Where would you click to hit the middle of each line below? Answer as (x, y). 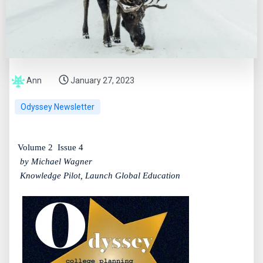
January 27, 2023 (102, 80)
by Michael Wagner (56, 161)
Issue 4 (70, 147)
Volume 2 (35, 147)
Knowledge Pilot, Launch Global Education (100, 175)
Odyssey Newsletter (58, 107)
